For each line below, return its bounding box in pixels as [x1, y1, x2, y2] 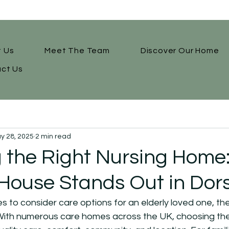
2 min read [35, 132, 71, 140]
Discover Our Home [140, 47, 219, 55]
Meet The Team [44, 47, 110, 55]
